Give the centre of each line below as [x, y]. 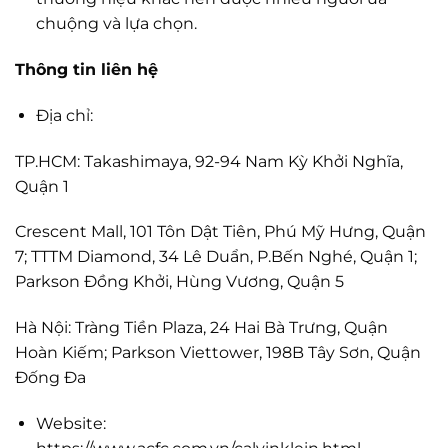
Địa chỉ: [64, 115]
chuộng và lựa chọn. [116, 24]
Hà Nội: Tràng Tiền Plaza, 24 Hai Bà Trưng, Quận [201, 328]
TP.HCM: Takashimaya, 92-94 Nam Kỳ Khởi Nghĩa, [209, 161]
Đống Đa [50, 378]
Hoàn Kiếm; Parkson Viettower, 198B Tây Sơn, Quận [218, 353]
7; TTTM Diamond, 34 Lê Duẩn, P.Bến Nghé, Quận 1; [216, 257]
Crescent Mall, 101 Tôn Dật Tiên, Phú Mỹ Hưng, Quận [220, 232]
